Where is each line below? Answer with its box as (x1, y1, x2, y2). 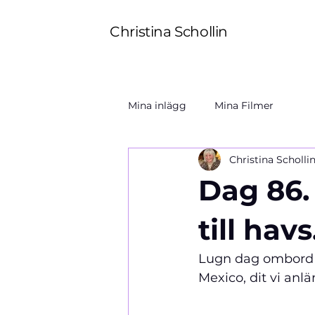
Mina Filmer (214, 98, 274, 112)
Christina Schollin (110, 22, 229, 40)
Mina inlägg (128, 98, 186, 112)
